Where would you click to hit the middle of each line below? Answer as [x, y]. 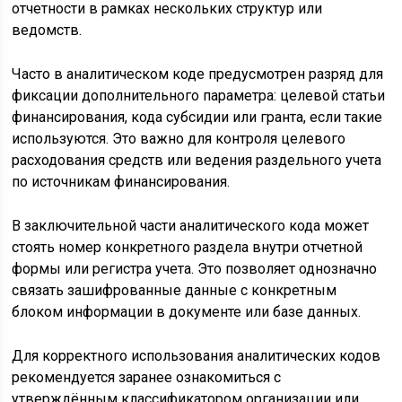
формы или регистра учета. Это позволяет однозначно [195, 268]
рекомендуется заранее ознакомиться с [147, 377]
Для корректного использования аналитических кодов [197, 355]
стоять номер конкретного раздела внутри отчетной [188, 247]
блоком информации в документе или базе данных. [187, 311]
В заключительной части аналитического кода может [191, 225]
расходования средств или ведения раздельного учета [197, 160]
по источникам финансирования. [121, 181]
